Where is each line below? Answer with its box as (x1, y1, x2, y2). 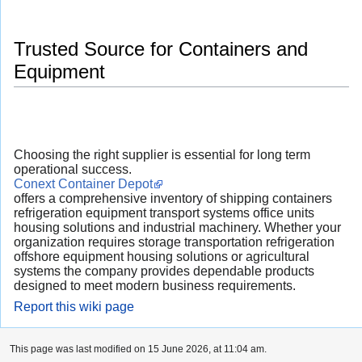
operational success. (14, 162, 132, 177)
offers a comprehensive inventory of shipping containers (14, 192, 332, 206)
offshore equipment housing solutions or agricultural (14, 250, 309, 264)
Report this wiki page (14, 300, 134, 314)
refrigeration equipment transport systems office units (14, 206, 314, 221)
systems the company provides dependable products (14, 264, 314, 279)
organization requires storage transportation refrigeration (14, 235, 335, 250)
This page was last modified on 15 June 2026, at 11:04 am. (10, 343, 267, 356)
